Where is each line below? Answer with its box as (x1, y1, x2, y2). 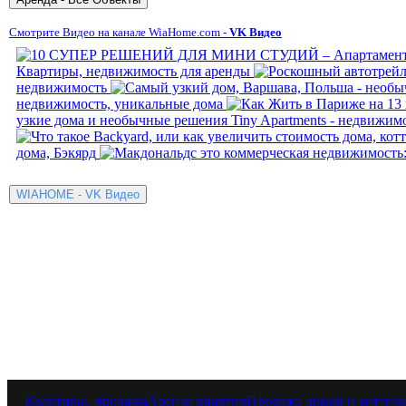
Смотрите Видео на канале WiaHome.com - (9, 24, 229, 39)
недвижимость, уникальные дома (16, 95, 223, 111)
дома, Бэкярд (16, 144, 96, 160)
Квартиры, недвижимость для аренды (16, 63, 250, 79)
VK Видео (229, 24, 282, 39)
